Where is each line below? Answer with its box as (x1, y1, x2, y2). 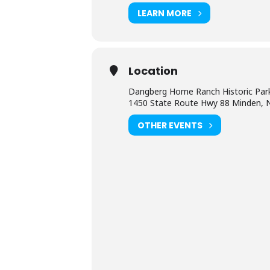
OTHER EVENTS (137, 119, 202, 131)
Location (128, 63, 178, 78)
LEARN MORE (137, 7, 192, 19)
